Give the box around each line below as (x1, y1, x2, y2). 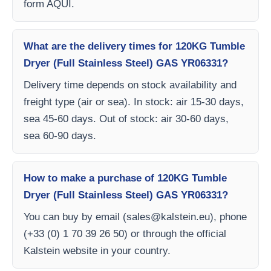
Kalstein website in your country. (24, 245, 171, 256)
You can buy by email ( (24, 211, 126, 223)
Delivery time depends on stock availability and (24, 79, 237, 91)
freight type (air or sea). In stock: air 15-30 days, (24, 96, 244, 108)
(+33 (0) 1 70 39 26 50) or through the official (24, 228, 226, 240)
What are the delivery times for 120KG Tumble (24, 41, 245, 52)
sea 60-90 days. (24, 130, 96, 142)
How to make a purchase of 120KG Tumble (24, 172, 227, 184)
